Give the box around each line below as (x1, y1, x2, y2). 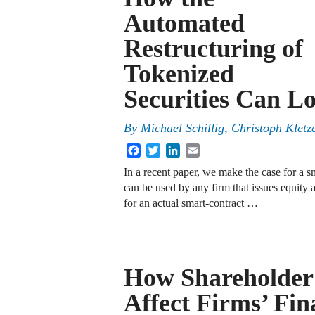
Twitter (160, 143, 192, 155)
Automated (124, 9, 245, 37)
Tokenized (124, 60, 234, 88)
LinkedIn (180, 143, 221, 155)
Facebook (141, 143, 184, 155)
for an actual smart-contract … (124, 197, 258, 210)
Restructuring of (124, 34, 303, 63)
